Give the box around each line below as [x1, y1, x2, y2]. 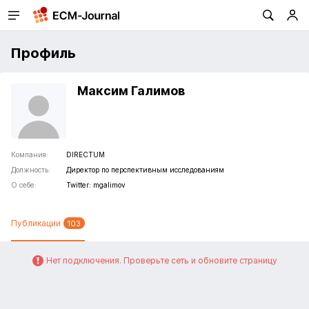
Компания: [11, 150, 48, 159]
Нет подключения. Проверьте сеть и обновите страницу [46, 255, 277, 266]
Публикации [11, 218, 61, 228]
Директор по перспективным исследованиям [66, 166, 224, 174]
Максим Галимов [77, 83, 185, 98]
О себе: [11, 181, 37, 189]
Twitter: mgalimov [66, 181, 126, 189]
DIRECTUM [66, 150, 105, 159]
